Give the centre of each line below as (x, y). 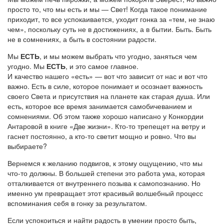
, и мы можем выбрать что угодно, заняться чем (118, 56)
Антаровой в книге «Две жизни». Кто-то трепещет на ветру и (106, 126)
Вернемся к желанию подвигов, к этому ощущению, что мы (105, 163)
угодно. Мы (27, 66)
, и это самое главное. (102, 66)
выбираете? (27, 146)
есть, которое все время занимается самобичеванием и (100, 106)
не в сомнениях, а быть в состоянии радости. (82, 39)
